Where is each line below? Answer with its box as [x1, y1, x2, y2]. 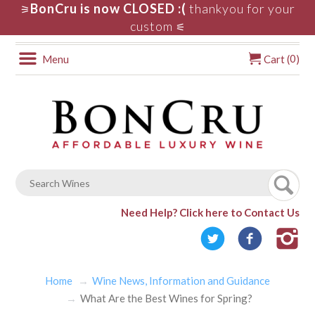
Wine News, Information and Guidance [92, 274, 270, 288]
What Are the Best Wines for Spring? [80, 292, 252, 305]
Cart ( [261, 53, 290, 65]
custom [129, 18, 173, 34]
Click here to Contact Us [179, 206, 300, 219]
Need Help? [120, 206, 179, 219]
